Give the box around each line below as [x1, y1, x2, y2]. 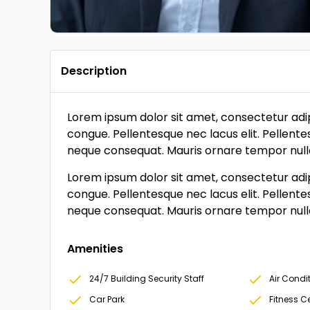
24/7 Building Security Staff [89, 273, 204, 284]
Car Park [89, 293, 125, 305]
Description [61, 63, 127, 79]
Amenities [67, 241, 123, 257]
